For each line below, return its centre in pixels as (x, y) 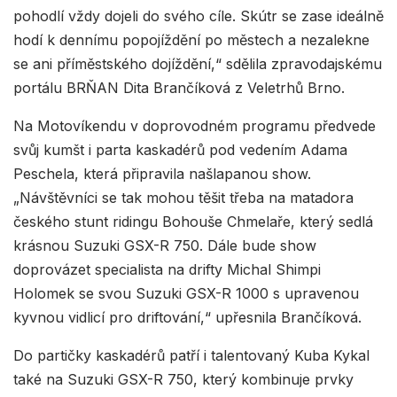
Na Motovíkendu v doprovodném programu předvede (195, 125)
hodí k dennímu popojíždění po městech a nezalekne (191, 39)
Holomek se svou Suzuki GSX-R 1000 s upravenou (186, 293)
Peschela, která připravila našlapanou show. (162, 173)
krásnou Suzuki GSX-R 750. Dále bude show (165, 245)
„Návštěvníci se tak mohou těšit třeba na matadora (183, 197)
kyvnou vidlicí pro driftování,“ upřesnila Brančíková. (187, 317)
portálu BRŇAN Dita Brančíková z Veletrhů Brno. (179, 87)
